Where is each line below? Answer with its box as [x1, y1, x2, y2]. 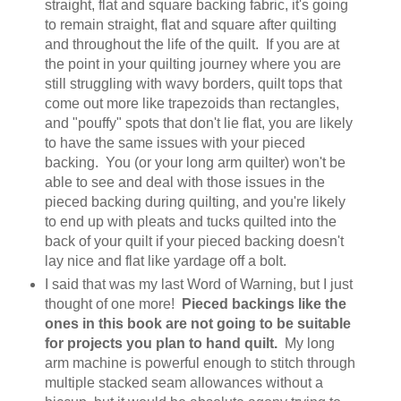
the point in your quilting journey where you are [44, 56, 341, 73]
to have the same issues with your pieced [44, 135, 305, 151]
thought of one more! [44, 296, 182, 312]
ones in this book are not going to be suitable [44, 316, 351, 332]
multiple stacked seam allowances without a [44, 375, 323, 391]
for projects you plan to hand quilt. [44, 336, 281, 352]
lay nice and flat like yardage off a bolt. [44, 253, 286, 269]
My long [280, 336, 335, 352]
